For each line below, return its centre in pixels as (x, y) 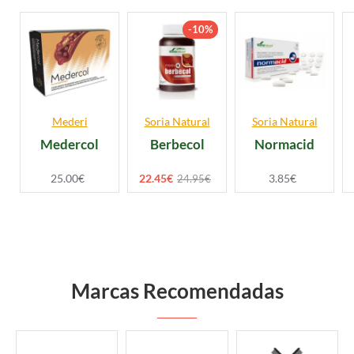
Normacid (284, 145)
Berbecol (177, 145)
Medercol (70, 145)
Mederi (70, 122)
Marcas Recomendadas (177, 291)
